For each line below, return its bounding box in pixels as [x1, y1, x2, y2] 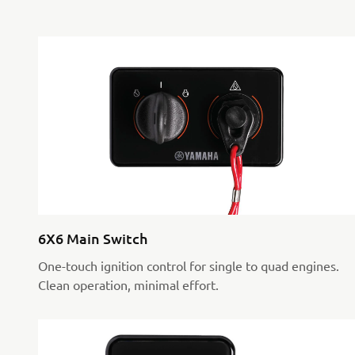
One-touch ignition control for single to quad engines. [38, 258, 339, 274]
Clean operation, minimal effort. [38, 277, 219, 293]
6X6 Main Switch [38, 229, 147, 248]
